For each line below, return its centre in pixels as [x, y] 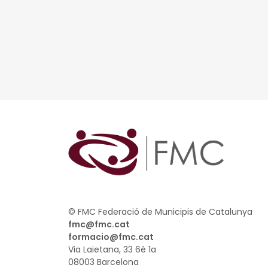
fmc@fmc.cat [99, 224]
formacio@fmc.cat [111, 237]
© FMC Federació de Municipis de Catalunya [160, 211]
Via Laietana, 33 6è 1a [112, 249]
